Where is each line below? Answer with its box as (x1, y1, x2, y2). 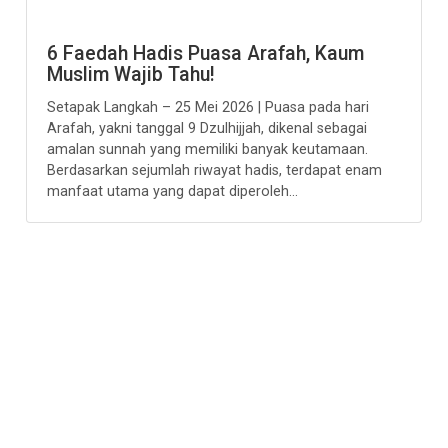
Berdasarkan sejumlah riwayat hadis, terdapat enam (47, 162, 383, 179)
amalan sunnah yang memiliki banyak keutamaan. (47, 141, 369, 158)
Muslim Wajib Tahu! (47, 63, 215, 86)
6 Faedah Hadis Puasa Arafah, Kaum (47, 42, 365, 65)
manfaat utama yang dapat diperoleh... (47, 183, 299, 200)
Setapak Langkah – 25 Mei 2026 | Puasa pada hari (47, 99, 370, 116)
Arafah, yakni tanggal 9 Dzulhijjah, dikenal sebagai (47, 120, 368, 137)
